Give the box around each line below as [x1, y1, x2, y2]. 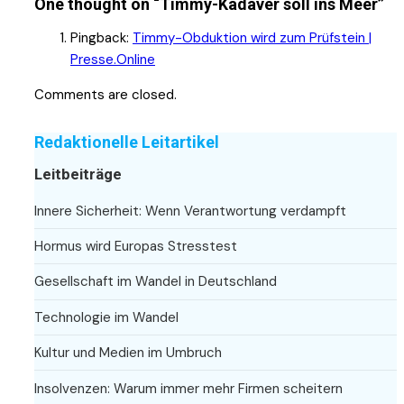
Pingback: [70, 28, 133, 47]
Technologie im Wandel [34, 308, 179, 326]
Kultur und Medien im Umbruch [34, 344, 222, 363]
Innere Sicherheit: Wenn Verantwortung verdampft [34, 201, 346, 220]
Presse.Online [70, 50, 155, 69]
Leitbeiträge [34, 164, 122, 183]
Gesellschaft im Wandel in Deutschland [34, 272, 277, 291]
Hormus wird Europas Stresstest [34, 237, 237, 256]
